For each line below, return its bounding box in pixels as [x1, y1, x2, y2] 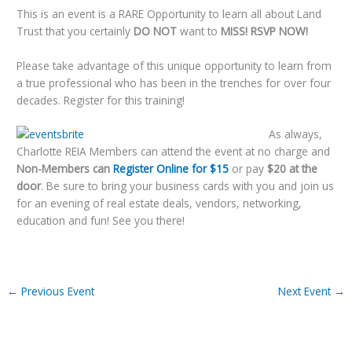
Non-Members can [16, 161, 114, 177]
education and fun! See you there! [16, 213, 185, 229]
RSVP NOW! [251, 23, 309, 38]
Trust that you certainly [16, 23, 134, 38]
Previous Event [18, 284, 95, 299]
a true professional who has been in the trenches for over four [16, 75, 332, 90]
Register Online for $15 [113, 161, 229, 177]
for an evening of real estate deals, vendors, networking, [16, 196, 302, 211]
